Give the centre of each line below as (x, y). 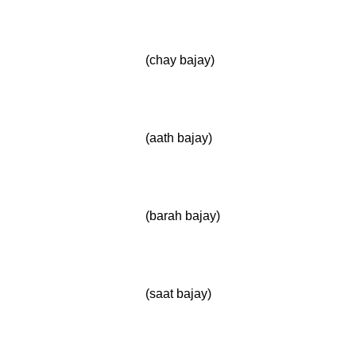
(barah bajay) (183, 216)
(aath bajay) (179, 138)
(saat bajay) (178, 294)
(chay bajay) (180, 60)
